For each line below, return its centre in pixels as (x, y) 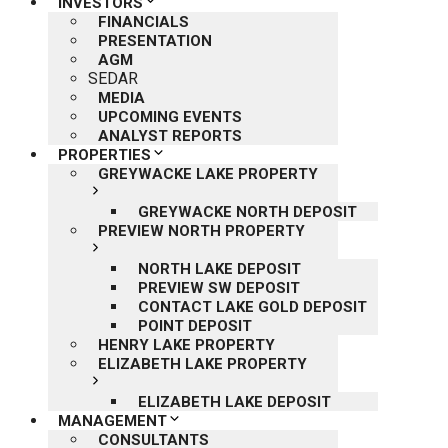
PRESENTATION (155, 41)
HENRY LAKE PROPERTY (186, 345)
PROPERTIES (104, 155)
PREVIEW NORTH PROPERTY (201, 231)
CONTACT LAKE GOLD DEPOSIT (252, 307)
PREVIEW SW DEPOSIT (219, 288)
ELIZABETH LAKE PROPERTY (202, 364)
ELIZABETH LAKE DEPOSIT (234, 402)
